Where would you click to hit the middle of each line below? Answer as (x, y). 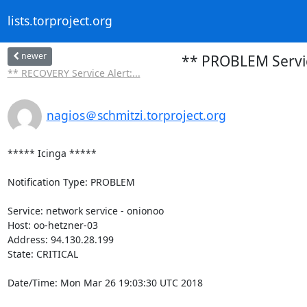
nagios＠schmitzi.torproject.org (136, 115)
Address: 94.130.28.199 (60, 239)
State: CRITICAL (42, 254)
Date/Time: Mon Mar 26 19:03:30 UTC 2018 (105, 282)
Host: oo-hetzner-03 (52, 225)
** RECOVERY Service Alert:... (74, 73)
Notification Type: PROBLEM (71, 182)
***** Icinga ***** (52, 153)
